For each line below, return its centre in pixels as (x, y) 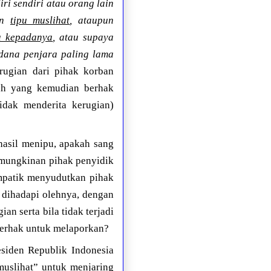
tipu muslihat (40, 20)
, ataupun (92, 20)
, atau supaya (83, 37)
